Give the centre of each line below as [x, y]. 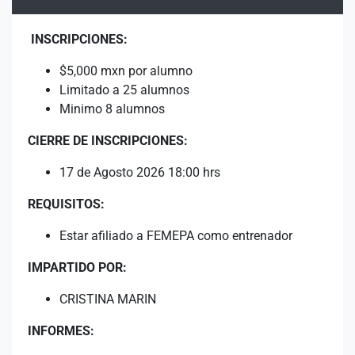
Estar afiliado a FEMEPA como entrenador [177, 236]
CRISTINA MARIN [108, 299]
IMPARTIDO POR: [79, 267]
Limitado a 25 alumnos [124, 90]
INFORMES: [61, 331]
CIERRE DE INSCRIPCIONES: [108, 141]
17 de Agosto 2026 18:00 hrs [140, 172]
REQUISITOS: [66, 204]
